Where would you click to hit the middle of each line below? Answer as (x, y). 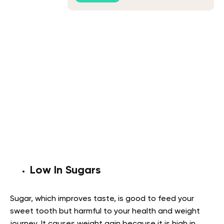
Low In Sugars (65, 171)
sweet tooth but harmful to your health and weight (105, 212)
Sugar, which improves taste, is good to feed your (102, 199)
